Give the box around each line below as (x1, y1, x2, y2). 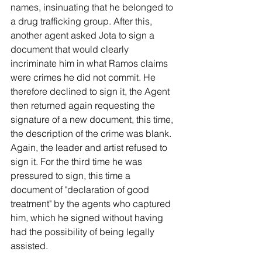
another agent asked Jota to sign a (11, 29, 157, 42)
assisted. (11, 240, 48, 252)
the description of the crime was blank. (11, 127, 174, 140)
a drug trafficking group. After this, (11, 15, 154, 27)
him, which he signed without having (11, 212, 166, 224)
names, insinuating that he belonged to (11, 1, 175, 13)
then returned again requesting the (11, 99, 157, 112)
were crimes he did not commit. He (11, 71, 158, 84)
